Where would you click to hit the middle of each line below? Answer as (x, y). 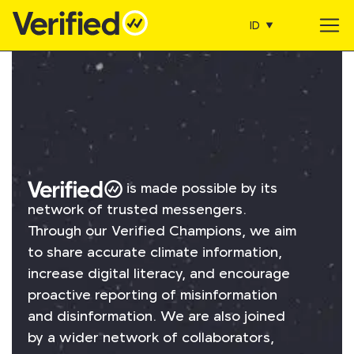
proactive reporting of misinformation (153, 295)
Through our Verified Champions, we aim (162, 231)
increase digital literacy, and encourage (159, 274)
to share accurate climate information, (155, 252)
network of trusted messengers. (137, 210)
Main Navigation (109, 41)
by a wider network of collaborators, (151, 338)
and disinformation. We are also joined (156, 316)
